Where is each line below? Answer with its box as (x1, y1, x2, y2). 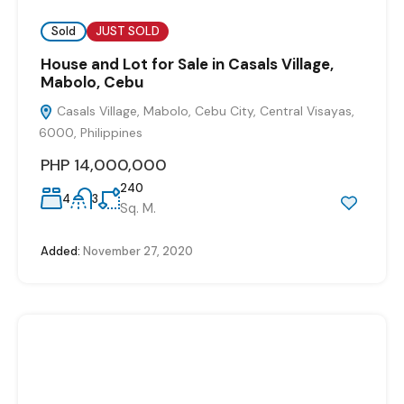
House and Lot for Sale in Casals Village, (41, 53, 334, 74)
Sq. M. (120, 198, 156, 217)
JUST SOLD (96, 23, 160, 40)
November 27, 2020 (80, 243, 193, 259)
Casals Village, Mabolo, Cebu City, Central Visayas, (53, 102, 354, 119)
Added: (41, 243, 80, 259)
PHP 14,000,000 (41, 153, 167, 176)
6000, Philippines (39, 124, 142, 141)
